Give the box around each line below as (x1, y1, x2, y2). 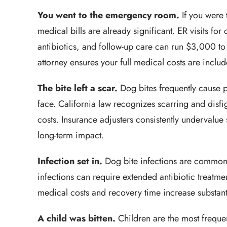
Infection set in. (37, 155, 102, 168)
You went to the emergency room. (37, 9, 179, 22)
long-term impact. (37, 129, 104, 142)
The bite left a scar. (37, 82, 118, 95)
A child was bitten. (37, 212, 116, 225)
